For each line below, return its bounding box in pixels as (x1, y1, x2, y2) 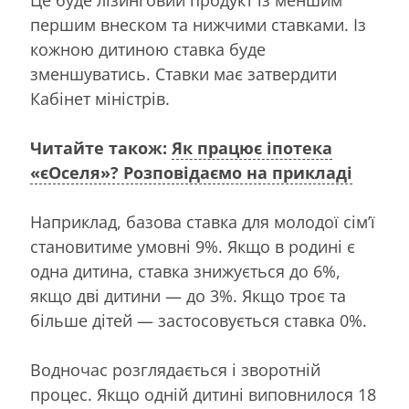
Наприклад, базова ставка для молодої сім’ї (30, 210, 375, 233)
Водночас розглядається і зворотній (30, 358, 320, 381)
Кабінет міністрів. (30, 87, 170, 110)
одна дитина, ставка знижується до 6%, (30, 259, 341, 282)
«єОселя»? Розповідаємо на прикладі (30, 161, 352, 184)
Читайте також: (30, 136, 172, 159)
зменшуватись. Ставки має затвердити (30, 62, 337, 85)
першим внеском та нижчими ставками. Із (30, 13, 366, 36)
